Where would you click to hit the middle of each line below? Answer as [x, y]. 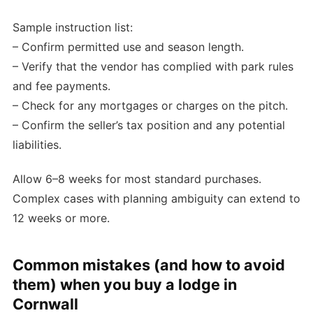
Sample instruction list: [73, 28]
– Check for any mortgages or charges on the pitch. [150, 106]
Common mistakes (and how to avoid [149, 264]
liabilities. [37, 145]
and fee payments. [61, 86]
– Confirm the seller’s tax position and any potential [149, 125]
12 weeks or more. [61, 218]
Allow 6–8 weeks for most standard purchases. [137, 179]
